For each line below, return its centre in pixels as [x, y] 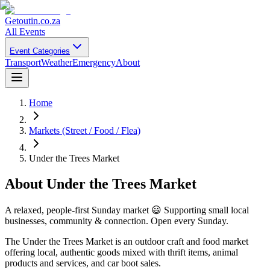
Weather [57, 62]
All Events [25, 32]
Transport [23, 62]
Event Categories [40, 51]
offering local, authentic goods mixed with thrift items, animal [121, 252]
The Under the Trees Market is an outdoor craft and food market [127, 241]
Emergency [94, 62]
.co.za [49, 21]
